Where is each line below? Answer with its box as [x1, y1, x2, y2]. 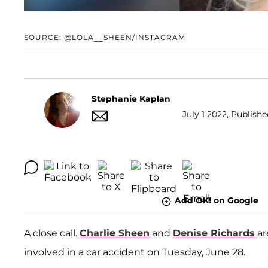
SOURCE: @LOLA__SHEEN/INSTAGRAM [24, 33, 185, 42]
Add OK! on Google [174, 195, 258, 206]
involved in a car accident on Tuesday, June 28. [24, 246, 245, 258]
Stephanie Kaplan [92, 93, 170, 104]
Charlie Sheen [80, 227, 150, 239]
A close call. [24, 227, 80, 239]
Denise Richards [173, 227, 255, 239]
